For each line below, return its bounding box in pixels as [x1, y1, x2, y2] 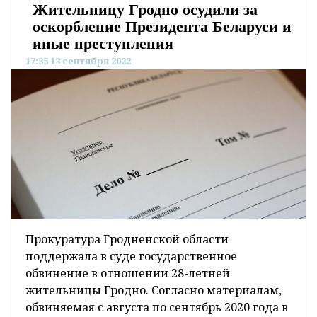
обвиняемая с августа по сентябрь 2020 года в [25, 299, 288, 315]
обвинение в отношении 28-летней [25, 265, 230, 281]
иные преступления [33, 35, 173, 53]
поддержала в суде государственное [25, 248, 237, 264]
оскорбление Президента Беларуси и [33, 18, 292, 36]
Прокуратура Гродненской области [25, 231, 229, 247]
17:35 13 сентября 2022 [25, 54, 131, 68]
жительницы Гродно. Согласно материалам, [25, 282, 282, 298]
